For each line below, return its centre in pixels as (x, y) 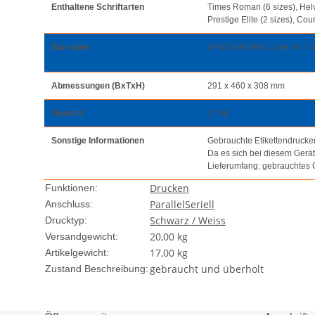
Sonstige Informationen (98, 141)
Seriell (200, 205)
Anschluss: (69, 204)
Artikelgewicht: (77, 253)
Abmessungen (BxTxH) (98, 86)
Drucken (169, 188)
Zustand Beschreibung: (97, 269)
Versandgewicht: (82, 237)
